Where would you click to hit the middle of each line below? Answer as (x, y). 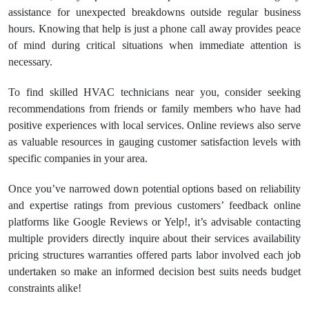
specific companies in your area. (78, 158)
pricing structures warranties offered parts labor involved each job (154, 255)
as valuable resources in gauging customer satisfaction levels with (154, 142)
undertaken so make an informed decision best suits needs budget (154, 271)
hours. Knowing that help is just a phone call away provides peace (154, 29)
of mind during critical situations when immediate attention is (154, 45)
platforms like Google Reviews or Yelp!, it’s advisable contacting (154, 222)
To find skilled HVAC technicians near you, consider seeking (154, 92)
